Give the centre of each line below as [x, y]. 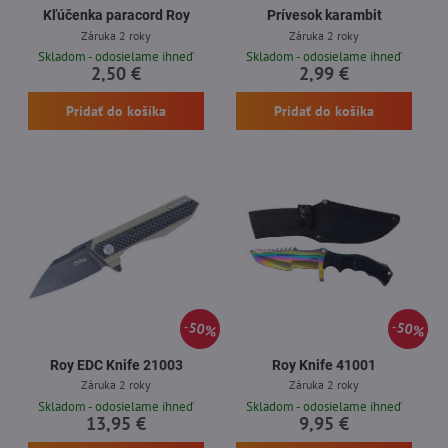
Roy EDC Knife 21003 [116, 364]
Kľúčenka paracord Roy [116, 15]
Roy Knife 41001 [324, 364]
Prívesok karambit [324, 15]
